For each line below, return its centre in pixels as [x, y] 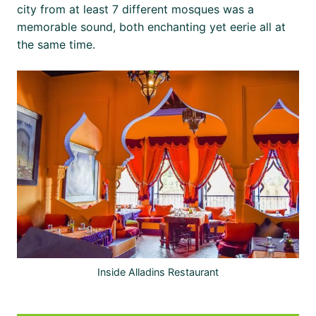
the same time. [56, 44]
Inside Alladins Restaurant [158, 272]
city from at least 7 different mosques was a [135, 9]
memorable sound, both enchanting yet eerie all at [151, 26]
